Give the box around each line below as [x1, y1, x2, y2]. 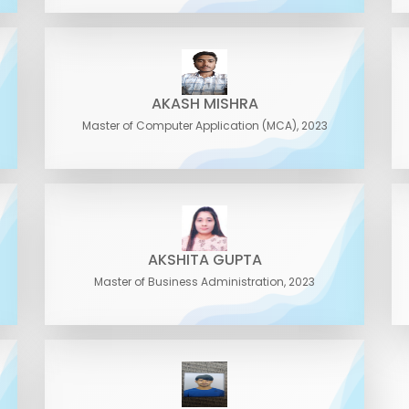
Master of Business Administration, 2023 [94, 274, 315, 289]
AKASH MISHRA [151, 93, 258, 114]
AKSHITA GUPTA [147, 249, 262, 270]
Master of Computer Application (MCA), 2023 [81, 118, 328, 133]
